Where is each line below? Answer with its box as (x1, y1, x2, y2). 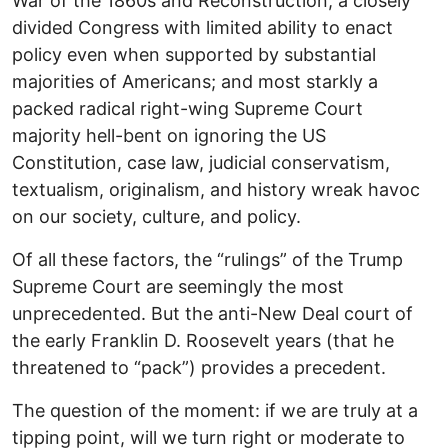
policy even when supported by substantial (12, 43, 376, 65)
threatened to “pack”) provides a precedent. (12, 356, 386, 378)
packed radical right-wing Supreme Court (12, 97, 363, 119)
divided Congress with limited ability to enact (12, 16, 393, 38)
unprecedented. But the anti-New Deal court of (12, 302, 413, 324)
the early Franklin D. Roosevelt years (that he (12, 329, 394, 351)
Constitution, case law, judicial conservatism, (12, 151, 390, 173)
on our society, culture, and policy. (12, 205, 301, 227)
